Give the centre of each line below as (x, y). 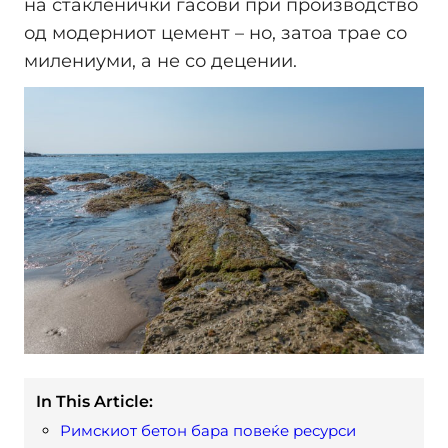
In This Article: (94, 402)
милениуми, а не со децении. (160, 61)
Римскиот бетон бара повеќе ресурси (208, 431)
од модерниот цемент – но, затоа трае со (215, 33)
